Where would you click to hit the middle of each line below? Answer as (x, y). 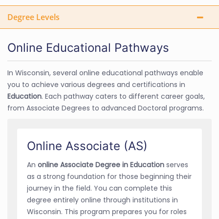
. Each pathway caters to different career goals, (123, 96)
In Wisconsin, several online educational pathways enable (105, 73)
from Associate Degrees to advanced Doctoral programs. (106, 108)
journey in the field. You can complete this (99, 188)
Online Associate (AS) (87, 146)
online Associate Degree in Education (102, 164)
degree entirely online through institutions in (102, 200)
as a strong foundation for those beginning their (109, 176)
